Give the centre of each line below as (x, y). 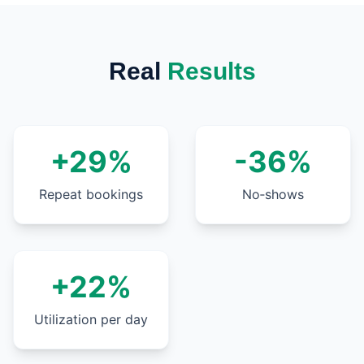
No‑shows (273, 194)
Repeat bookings (91, 194)
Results (211, 71)
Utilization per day (91, 319)
